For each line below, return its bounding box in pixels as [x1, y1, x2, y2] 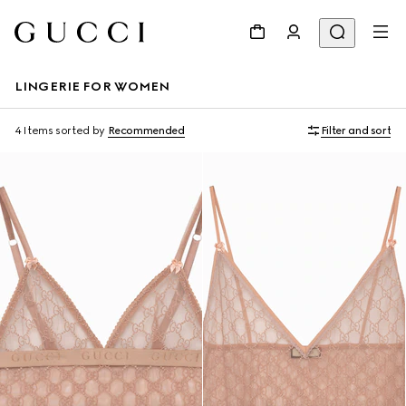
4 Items [14, 124, 53, 137]
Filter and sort [320, 124, 391, 137]
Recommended [107, 124, 185, 137]
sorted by [55, 124, 105, 137]
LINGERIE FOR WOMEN [14, 79, 170, 94]
